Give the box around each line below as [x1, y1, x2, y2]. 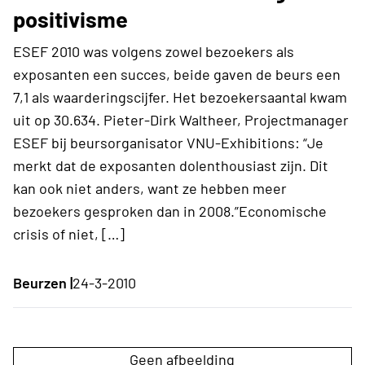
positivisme [13, 5, 128, 32]
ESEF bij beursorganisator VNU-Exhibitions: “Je [13, 133, 323, 152]
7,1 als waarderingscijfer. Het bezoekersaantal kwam [13, 87, 347, 106]
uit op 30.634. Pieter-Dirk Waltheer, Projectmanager [13, 110, 349, 129]
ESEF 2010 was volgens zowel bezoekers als [13, 42, 294, 60]
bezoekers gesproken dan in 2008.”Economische [13, 201, 327, 220]
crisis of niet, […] [13, 224, 125, 243]
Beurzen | [13, 273, 73, 292]
